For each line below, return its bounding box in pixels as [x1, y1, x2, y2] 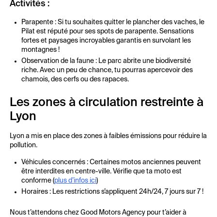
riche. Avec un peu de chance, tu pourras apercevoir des [21, 67, 193, 74]
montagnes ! [21, 46, 60, 53]
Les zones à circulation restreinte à [10, 97, 203, 109]
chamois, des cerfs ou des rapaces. [21, 76, 129, 83]
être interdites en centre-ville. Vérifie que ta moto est [21, 168, 182, 175]
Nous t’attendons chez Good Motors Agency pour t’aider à [10, 209, 186, 216]
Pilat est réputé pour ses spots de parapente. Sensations [21, 28, 194, 35]
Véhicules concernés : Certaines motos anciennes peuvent [21, 159, 201, 166]
